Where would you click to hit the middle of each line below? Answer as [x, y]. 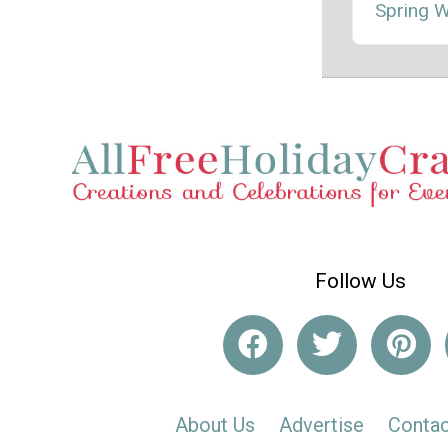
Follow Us [360, 280]
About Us [215, 425]
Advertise [321, 425]
